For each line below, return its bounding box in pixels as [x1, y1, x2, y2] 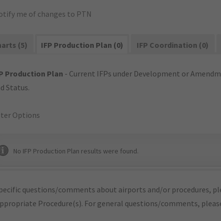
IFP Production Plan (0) [41, 40, 124, 50]
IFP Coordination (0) [137, 40, 209, 50]
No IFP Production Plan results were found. [13, 147, 139, 155]
